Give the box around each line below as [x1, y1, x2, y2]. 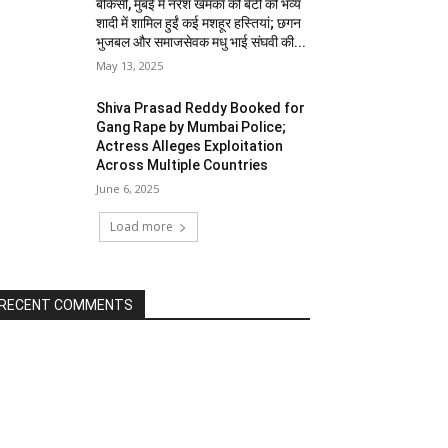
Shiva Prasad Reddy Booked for [96, 100, 306, 117]
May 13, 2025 [96, 58, 164, 74]
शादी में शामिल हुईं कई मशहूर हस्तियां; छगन [96, 15, 302, 32]
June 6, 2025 [96, 181, 160, 197]
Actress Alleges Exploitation [96, 138, 284, 155]
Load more [109, 218, 173, 236]
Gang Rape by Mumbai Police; [96, 119, 287, 136]
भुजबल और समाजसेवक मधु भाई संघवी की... [96, 34, 307, 51]
